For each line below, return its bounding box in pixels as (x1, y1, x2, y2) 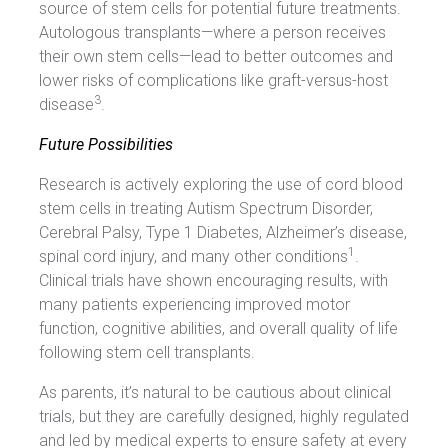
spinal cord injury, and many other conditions (39, 247, 348, 267)
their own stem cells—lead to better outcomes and (39, 47, 393, 67)
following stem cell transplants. (39, 343, 255, 363)
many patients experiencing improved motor (39, 295, 350, 315)
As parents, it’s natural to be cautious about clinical (39, 383, 391, 403)
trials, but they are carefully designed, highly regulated (39, 407, 409, 427)
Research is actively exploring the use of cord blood (39, 175, 403, 195)
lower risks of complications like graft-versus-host (39, 71, 388, 91)
